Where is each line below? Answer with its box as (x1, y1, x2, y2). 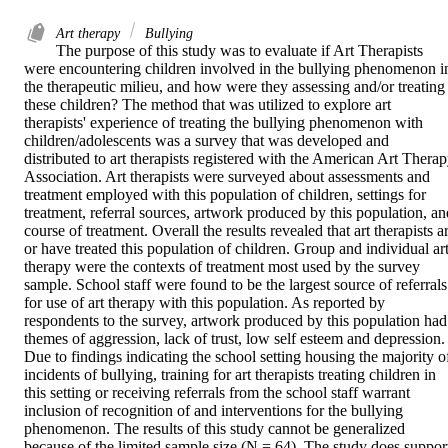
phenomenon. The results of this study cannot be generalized (24, 420, 405, 438)
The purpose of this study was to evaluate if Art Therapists (56, 42, 423, 60)
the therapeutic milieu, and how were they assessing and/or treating (24, 78, 445, 96)
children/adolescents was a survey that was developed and (24, 132, 389, 150)
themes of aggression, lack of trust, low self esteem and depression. (24, 330, 445, 348)
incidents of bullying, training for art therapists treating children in (24, 366, 436, 384)
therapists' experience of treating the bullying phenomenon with (24, 114, 423, 132)
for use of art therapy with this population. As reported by (24, 294, 385, 312)
